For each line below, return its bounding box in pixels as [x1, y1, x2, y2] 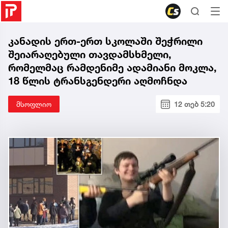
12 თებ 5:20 [174, 100, 215, 108]
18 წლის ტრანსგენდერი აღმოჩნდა [8, 75, 187, 87]
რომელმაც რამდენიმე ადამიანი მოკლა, [8, 62, 217, 74]
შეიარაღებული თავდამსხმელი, [8, 48, 172, 61]
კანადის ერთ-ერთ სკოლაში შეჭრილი [8, 35, 203, 47]
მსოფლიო [16, 100, 51, 108]
